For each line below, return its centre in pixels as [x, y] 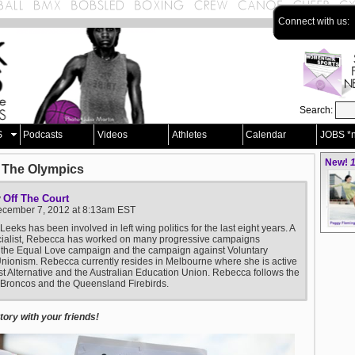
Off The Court [36, 198]
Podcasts [43, 135]
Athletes [189, 135]
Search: [317, 110]
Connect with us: [315, 21]
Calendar [266, 135]
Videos [112, 135]
